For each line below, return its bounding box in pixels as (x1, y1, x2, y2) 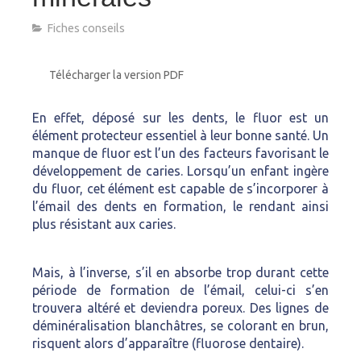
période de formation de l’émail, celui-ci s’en (32, 283, 329, 297)
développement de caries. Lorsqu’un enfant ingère (32, 164, 329, 178)
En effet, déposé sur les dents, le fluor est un (32, 110, 329, 125)
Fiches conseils (47, 22, 125, 35)
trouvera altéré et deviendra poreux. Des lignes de (32, 301, 329, 315)
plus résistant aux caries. (32, 217, 176, 231)
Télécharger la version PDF (49, 68, 184, 81)
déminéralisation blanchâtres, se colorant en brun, (32, 318, 329, 333)
